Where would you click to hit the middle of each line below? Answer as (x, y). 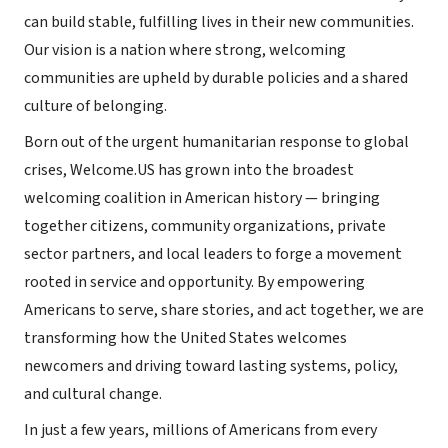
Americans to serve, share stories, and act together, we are (224, 310)
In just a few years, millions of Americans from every (200, 430)
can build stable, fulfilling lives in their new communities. (219, 22)
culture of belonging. (95, 106)
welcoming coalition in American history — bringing (202, 198)
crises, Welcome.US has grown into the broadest (189, 170)
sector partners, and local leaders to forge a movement (213, 254)
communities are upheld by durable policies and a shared (216, 78)
